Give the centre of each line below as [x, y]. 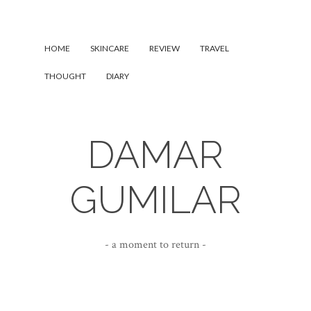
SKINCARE [110, 48]
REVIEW [165, 48]
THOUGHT [65, 76]
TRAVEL [215, 48]
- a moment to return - [155, 245]
